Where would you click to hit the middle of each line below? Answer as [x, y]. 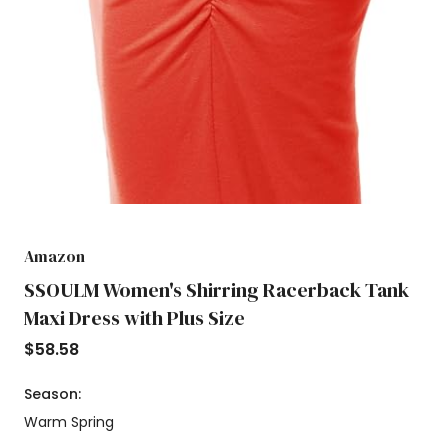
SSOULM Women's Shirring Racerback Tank [216, 289]
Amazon [54, 255]
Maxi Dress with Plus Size [134, 317]
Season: [52, 393]
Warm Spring [69, 421]
